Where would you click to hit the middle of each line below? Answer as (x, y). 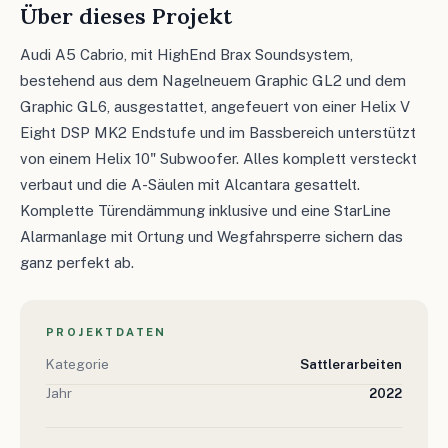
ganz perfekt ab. (77, 262)
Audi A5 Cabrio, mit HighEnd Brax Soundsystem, (186, 54)
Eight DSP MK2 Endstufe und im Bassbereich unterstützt (218, 132)
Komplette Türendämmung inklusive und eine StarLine (205, 210)
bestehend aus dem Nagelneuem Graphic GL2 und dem (213, 80)
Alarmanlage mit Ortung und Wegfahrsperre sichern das (211, 236)
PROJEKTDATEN (106, 331)
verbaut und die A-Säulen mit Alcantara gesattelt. (190, 184)
